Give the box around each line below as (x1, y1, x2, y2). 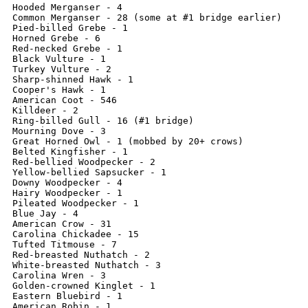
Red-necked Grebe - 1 (12, 43, 122, 54)
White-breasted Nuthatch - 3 (12, 260, 161, 270)
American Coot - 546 (12, 95, 117, 105)
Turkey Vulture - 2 (12, 64, 111, 74)
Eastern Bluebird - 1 (12, 291, 122, 301)
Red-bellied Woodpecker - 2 (12, 157, 155, 167)
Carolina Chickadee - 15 (12, 229, 139, 239)
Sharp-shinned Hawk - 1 (12, 74, 133, 85)
